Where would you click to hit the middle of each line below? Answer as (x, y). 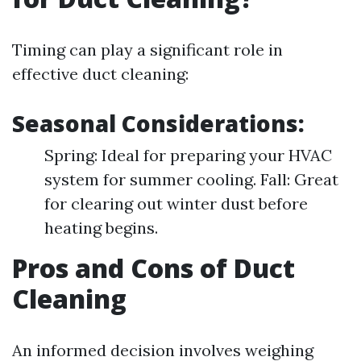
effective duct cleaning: (100, 74)
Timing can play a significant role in (147, 50)
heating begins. (101, 228)
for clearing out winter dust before (176, 204)
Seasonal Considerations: (158, 124)
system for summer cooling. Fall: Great (191, 180)
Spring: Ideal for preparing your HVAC (188, 156)
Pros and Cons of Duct (154, 268)
